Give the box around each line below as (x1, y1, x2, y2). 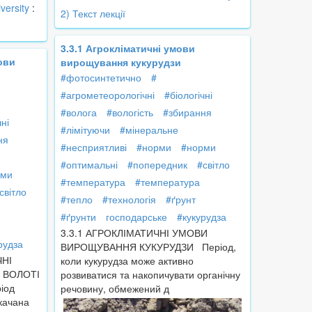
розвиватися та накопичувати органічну (61, 267, 240, 282)
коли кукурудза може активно (61, 253, 194, 268)
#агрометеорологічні (61, 88, 155, 102)
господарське (106, 210, 167, 224)
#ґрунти (61, 210, 96, 224)
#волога (61, 105, 97, 120)
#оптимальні (61, 157, 118, 172)
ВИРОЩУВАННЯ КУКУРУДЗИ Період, (61, 240, 236, 254)
